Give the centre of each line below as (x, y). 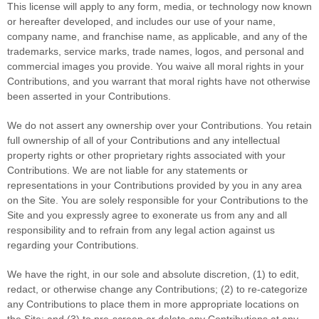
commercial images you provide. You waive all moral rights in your (156, 66)
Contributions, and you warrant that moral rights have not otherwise (159, 81)
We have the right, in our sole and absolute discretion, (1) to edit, (153, 274)
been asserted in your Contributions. (89, 96)
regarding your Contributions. (73, 245)
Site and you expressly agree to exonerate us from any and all (147, 215)
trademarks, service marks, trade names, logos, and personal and (156, 51)
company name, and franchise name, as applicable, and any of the (157, 36)
